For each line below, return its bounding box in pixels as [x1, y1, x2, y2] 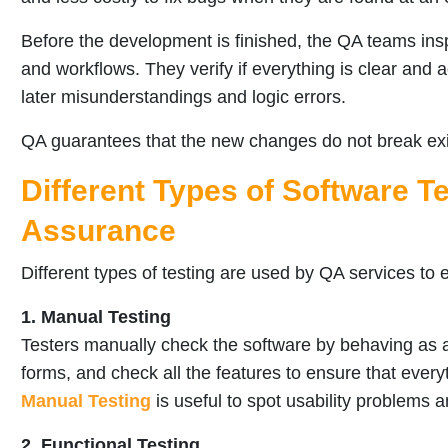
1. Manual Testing [21, 306, 171, 327]
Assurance [21, 213, 176, 247]
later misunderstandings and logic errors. [21, 86, 346, 107]
